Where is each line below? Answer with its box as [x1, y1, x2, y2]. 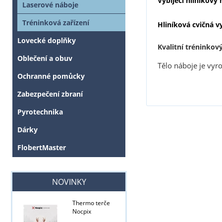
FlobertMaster [17, 143, 66, 153]
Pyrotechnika [17, 107, 63, 117]
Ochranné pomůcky [17, 71, 85, 81]
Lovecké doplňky [17, 36, 76, 46]
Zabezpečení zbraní [17, 89, 83, 99]
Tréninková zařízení [22, 18, 89, 28]
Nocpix [72, 207, 91, 216]
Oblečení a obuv [17, 54, 72, 63]
